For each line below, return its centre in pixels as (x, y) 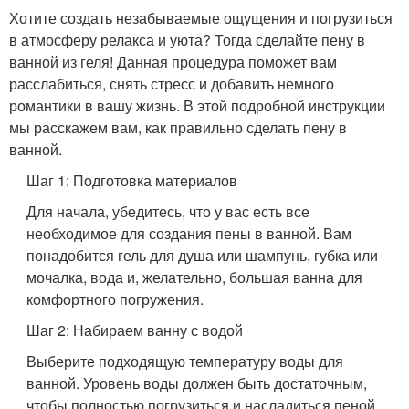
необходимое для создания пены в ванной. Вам (189, 233)
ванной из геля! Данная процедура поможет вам (173, 61)
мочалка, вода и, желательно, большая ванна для (195, 277)
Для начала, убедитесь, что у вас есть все (168, 211)
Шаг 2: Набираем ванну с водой (135, 330)
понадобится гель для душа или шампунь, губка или (203, 255)
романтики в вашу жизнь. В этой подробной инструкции (197, 105)
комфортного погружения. (115, 299)
